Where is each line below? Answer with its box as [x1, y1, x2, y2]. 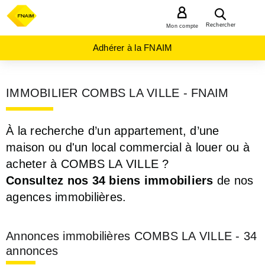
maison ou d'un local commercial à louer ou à [6, 141, 250, 154]
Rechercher [205, 22, 235, 28]
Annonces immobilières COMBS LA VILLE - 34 [6, 230, 257, 243]
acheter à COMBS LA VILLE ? [6, 157, 169, 170]
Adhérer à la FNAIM [92, 43, 173, 53]
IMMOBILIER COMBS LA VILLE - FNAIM [6, 86, 229, 99]
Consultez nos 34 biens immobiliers [6, 174, 214, 187]
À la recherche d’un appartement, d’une [6, 124, 219, 137]
